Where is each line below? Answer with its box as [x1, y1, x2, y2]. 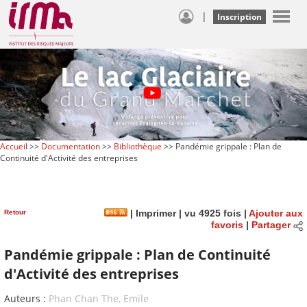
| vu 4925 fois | [176, 208, 249, 219]
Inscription [217, 11, 262, 23]
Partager [251, 220, 291, 231]
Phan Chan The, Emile [49, 292, 149, 306]
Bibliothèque [114, 140, 162, 152]
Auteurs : [4, 292, 49, 306]
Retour [4, 208, 26, 216]
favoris [210, 220, 243, 231]
